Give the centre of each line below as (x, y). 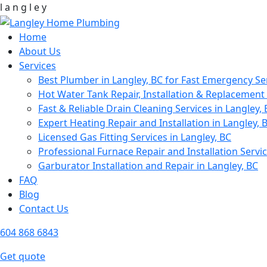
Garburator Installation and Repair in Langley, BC (148, 165)
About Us (40, 51)
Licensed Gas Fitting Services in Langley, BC (135, 137)
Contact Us (44, 208)
